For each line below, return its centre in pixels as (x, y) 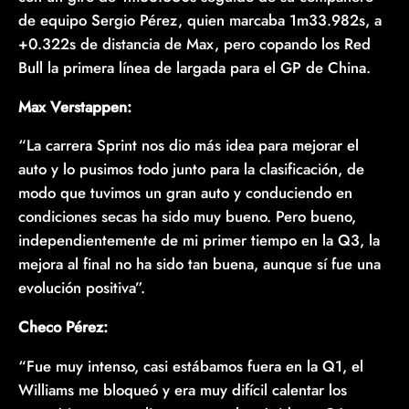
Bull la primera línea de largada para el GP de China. (194, 67)
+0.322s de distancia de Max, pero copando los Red (194, 43)
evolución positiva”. (82, 288)
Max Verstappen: (75, 106)
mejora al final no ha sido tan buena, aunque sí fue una (199, 264)
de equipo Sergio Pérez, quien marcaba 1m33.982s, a (200, 20)
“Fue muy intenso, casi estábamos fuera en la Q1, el (191, 366)
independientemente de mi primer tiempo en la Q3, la (199, 241)
